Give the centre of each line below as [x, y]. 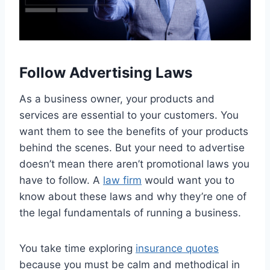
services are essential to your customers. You [129, 115]
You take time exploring [77, 248]
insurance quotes [177, 248]
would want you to [188, 180]
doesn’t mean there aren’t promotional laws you [134, 164]
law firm [122, 180]
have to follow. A [61, 180]
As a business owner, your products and [117, 99]
